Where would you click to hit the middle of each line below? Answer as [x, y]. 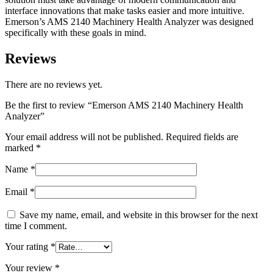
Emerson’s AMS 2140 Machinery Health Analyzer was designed [129, 21]
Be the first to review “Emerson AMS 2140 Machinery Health [124, 105]
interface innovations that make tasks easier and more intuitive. [125, 10]
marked [20, 147]
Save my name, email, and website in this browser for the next [139, 214]
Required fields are [202, 136]
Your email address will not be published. [84, 136]
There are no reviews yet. [54, 84]
